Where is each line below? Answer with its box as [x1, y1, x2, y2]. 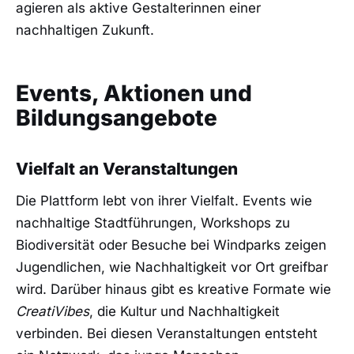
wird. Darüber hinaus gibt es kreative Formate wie [16, 281, 331, 297]
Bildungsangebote [16, 104, 217, 131]
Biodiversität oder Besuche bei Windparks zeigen [16, 236, 326, 253]
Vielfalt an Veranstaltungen [16, 159, 238, 179]
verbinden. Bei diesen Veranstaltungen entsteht [16, 325, 318, 341]
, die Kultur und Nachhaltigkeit [89, 303, 280, 319]
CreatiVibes [16, 303, 89, 319]
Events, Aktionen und [16, 79, 252, 107]
